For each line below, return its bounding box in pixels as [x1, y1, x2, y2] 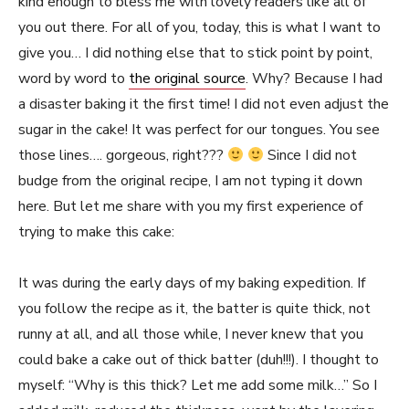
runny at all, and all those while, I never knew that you [18, 324, 363, 344]
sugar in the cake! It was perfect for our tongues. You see [18, 120, 380, 140]
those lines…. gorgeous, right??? [18, 145, 227, 165]
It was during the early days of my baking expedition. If [18, 273, 365, 293]
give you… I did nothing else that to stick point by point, [18, 43, 372, 63]
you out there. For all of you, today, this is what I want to [18, 17, 381, 37]
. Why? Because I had [246, 68, 383, 89]
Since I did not [264, 145, 358, 165]
